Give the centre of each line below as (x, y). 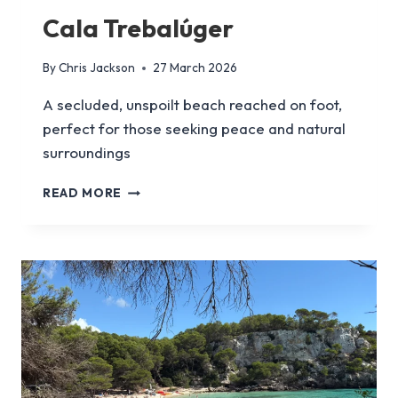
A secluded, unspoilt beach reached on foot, (192, 105)
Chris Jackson (97, 68)
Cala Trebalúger (138, 28)
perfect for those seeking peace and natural (194, 129)
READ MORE (83, 193)
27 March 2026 (195, 68)
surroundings (87, 153)
